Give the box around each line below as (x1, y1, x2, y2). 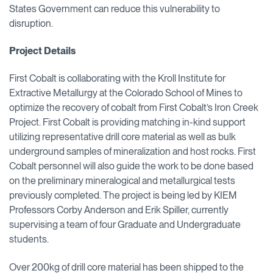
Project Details (9, 45, 76, 57)
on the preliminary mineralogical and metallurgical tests (9, 175, 235, 187)
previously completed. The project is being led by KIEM (9, 190, 237, 202)
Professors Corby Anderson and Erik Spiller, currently (9, 204, 229, 216)
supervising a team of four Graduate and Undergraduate (9, 219, 241, 231)
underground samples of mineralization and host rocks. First (9, 146, 256, 158)
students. (9, 233, 49, 246)
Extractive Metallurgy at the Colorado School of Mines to (9, 87, 243, 99)
